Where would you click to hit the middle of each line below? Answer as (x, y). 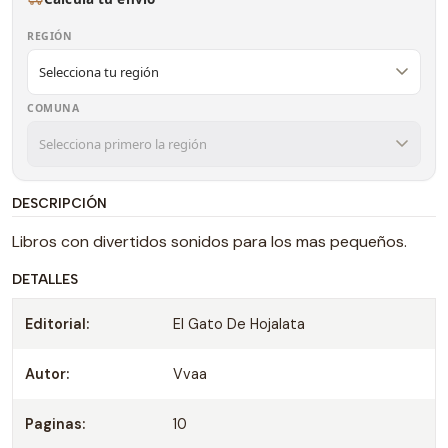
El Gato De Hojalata (238, 324)
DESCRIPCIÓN (59, 203)
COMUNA (53, 108)
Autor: (47, 374)
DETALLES (45, 279)
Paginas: (55, 424)
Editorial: (57, 324)
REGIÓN (50, 36)
